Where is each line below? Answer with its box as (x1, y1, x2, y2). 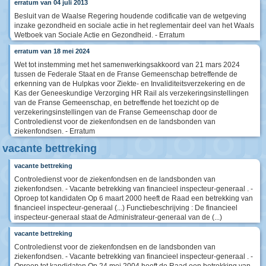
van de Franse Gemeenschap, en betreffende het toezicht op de (14, 99, 219, 107)
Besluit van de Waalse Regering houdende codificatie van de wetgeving (14, 12, 246, 21)
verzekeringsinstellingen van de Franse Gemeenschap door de (14, 108, 217, 117)
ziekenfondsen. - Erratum (14, 127, 95, 136)
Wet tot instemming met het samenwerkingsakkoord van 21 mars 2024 (14, 61, 240, 69)
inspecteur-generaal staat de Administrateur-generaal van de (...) (14, 213, 222, 222)
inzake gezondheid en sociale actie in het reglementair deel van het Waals (14, 21, 254, 30)
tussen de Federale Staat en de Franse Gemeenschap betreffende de (14, 70, 237, 79)
